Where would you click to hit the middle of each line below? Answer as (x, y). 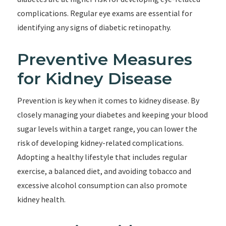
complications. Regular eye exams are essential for (104, 13)
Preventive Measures (104, 59)
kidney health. (41, 199)
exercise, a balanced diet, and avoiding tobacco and (104, 171)
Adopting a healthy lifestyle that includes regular (102, 157)
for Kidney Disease (94, 78)
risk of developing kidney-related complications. (100, 143)
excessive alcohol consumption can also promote (102, 185)
